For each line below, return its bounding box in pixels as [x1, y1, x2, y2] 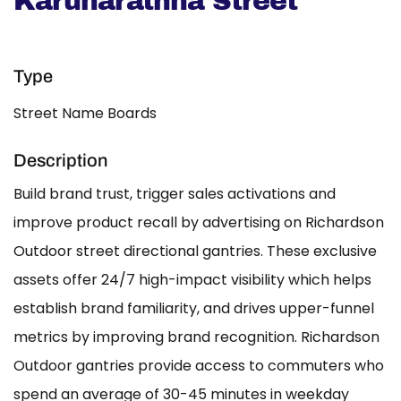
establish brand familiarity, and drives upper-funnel [13, 298, 374, 320]
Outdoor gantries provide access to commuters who [13, 355, 384, 377]
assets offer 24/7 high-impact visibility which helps [13, 269, 371, 291]
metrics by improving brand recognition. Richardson [13, 327, 380, 348]
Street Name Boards [13, 103, 157, 124]
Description [13, 150, 107, 171]
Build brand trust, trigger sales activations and [13, 183, 336, 205]
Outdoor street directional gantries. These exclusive [13, 241, 377, 262]
